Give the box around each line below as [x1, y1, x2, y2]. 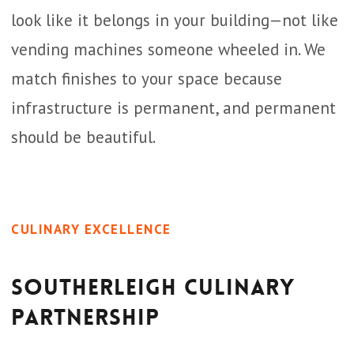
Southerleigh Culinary [11, 273, 295, 302]
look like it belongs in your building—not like [11, 9, 338, 31]
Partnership [11, 303, 160, 332]
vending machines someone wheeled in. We [11, 39, 326, 60]
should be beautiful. [11, 126, 156, 148]
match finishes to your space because [11, 68, 282, 89]
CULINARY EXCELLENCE [11, 220, 171, 238]
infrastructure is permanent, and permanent [11, 97, 336, 119]
